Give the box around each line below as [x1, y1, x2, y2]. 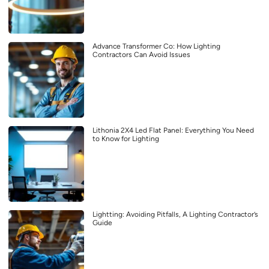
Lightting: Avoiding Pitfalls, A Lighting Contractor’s [92, 210, 258, 219]
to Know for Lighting [92, 134, 159, 143]
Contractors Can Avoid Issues [92, 50, 190, 59]
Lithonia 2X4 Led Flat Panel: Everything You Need [92, 125, 254, 134]
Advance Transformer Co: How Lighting [92, 41, 220, 50]
